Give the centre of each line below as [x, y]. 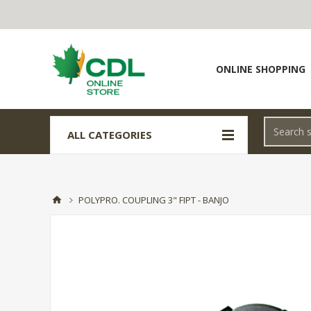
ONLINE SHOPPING [261, 69]
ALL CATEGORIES [110, 135]
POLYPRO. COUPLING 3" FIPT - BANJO [154, 200]
